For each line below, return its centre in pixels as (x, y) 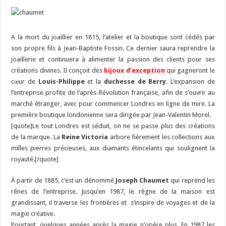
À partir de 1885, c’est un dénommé (63, 180)
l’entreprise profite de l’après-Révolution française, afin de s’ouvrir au (113, 92)
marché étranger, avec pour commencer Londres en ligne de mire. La (113, 103)
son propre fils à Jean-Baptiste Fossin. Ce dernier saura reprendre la (113, 48)
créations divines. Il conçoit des (57, 70)
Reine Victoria (85, 137)
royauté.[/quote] (35, 159)
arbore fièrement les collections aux (161, 137)
